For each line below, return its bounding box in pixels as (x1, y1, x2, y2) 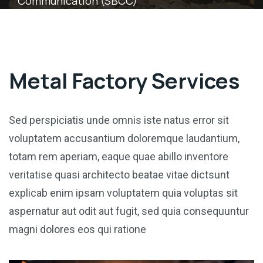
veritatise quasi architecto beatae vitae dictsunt (9, 168, 230, 181)
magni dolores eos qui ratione (9, 223, 146, 235)
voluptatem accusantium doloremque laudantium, (9, 132, 240, 144)
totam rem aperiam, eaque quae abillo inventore (9, 150, 228, 163)
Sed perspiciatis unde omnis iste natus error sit (9, 114, 229, 126)
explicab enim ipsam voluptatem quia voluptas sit (9, 187, 238, 199)
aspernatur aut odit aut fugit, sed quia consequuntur (9, 205, 249, 217)
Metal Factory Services (9, 66, 240, 95)
